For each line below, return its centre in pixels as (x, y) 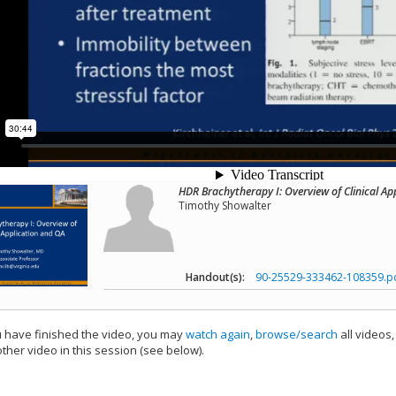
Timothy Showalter (225, 206)
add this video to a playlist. (278, 350)
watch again (218, 335)
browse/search (297, 335)
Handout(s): (215, 277)
